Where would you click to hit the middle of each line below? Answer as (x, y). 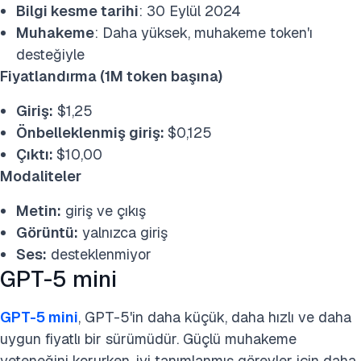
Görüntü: (47, 232)
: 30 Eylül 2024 (190, 11)
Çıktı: (36, 154)
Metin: (39, 211)
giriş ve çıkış (104, 211)
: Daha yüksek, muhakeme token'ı (203, 33)
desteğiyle (50, 54)
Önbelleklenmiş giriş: (92, 133)
